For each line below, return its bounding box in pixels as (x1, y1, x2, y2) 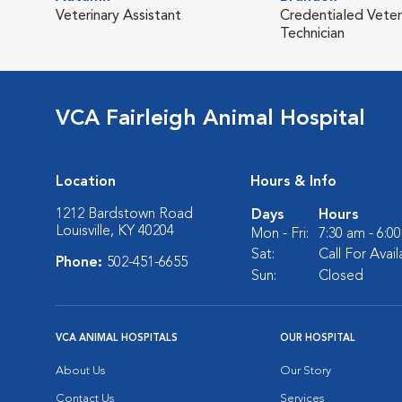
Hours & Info (250, 174, 336, 189)
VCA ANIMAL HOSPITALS (56, 333, 178, 344)
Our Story (280, 364, 331, 377)
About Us (56, 364, 105, 377)
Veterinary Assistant (56, 8, 181, 23)
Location (56, 174, 116, 189)
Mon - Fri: (251, 226, 309, 241)
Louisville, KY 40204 (56, 223, 174, 239)
